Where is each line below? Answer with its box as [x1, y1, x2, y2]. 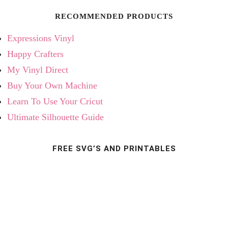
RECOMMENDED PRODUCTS [55, 12, 173, 20]
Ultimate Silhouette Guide [7, 111, 104, 122]
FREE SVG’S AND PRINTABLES [52, 144, 176, 153]
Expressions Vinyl [7, 33, 74, 43]
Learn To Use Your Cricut [7, 96, 103, 106]
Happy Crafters [7, 48, 64, 59]
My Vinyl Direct [7, 64, 68, 75]
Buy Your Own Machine [7, 80, 97, 91]
